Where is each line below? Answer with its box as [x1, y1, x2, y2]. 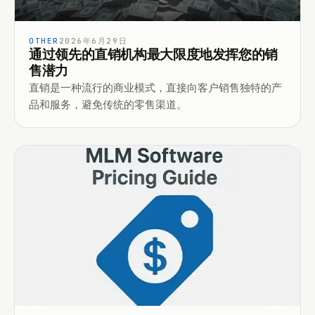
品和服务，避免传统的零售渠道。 [29, 98, 187, 112]
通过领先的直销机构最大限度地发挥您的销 [29, 48, 278, 63]
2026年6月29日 [58, 36, 128, 46]
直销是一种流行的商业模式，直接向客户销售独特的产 [29, 81, 282, 95]
